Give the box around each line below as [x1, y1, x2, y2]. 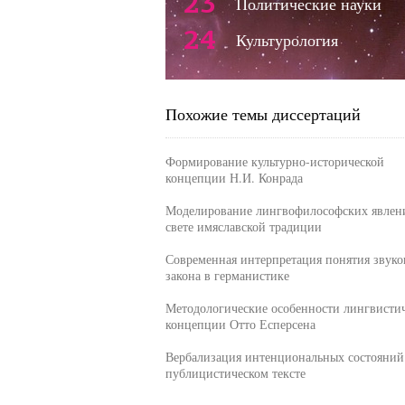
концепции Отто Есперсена [165, 316, 316, 333]
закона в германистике [165, 267, 289, 284]
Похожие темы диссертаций [165, 103, 361, 125]
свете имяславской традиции [165, 218, 322, 235]
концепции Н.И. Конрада [165, 169, 303, 186]
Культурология [235, 29, 338, 51]
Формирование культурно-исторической [165, 153, 384, 170]
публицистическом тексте [165, 364, 306, 381]
